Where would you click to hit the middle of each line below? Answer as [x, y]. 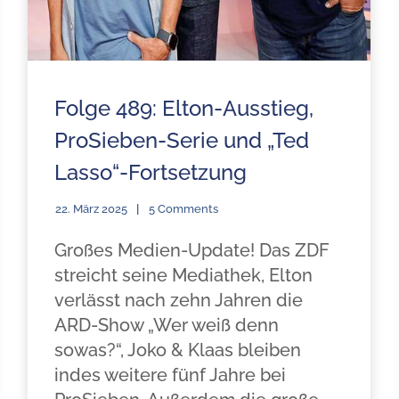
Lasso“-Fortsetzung [150, 172]
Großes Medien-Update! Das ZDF [191, 250]
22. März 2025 [91, 209]
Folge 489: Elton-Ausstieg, [183, 108]
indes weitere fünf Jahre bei [170, 375]
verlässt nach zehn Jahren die [178, 300]
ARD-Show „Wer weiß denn [166, 325]
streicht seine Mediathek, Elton [183, 275]
